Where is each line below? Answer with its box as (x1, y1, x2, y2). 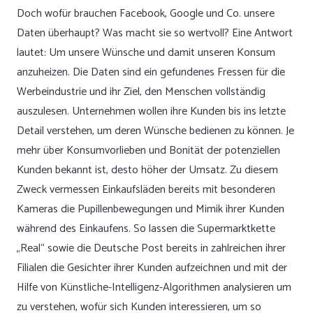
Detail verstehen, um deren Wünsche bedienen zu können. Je (17, 122, 294, 140)
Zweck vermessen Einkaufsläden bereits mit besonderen (17, 180, 275, 199)
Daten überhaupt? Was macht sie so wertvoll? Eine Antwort (17, 24, 293, 43)
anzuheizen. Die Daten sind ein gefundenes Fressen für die (17, 63, 285, 82)
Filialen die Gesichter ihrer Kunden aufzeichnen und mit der (17, 259, 287, 277)
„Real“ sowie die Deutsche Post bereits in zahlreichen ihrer (17, 239, 286, 258)
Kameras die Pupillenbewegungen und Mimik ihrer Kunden (17, 200, 284, 219)
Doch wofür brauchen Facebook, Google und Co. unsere (17, 4, 275, 23)
